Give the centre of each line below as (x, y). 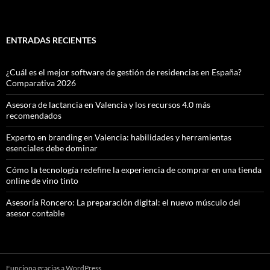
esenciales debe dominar (52, 148)
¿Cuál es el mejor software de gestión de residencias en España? (124, 72)
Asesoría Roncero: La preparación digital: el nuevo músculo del (123, 202)
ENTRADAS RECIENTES (51, 40)
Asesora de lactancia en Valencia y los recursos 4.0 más (108, 105)
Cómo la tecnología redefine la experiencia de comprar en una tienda (134, 170)
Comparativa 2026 (41, 83)
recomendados (34, 116)
